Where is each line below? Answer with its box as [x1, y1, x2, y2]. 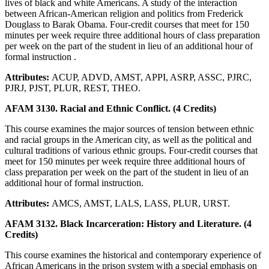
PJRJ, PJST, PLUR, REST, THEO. [5, 82, 141, 93]
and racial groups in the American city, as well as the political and [5, 134, 252, 145]
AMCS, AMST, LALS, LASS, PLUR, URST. [52, 198, 230, 208]
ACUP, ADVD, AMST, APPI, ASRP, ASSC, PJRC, [52, 71, 252, 82]
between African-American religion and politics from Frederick [5, 8, 243, 19]
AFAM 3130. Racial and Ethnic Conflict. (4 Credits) [5, 103, 216, 113]
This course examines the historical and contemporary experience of [5, 249, 261, 260]
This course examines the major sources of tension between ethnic [5, 123, 254, 134]
